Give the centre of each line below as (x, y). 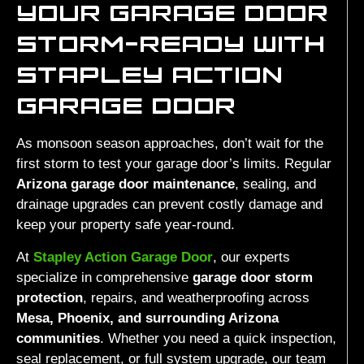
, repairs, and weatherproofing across (196, 297)
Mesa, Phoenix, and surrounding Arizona (147, 318)
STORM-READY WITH (171, 43)
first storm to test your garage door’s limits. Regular (174, 164)
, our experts (251, 257)
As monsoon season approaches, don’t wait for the (170, 144)
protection (50, 297)
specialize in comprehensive (104, 277)
